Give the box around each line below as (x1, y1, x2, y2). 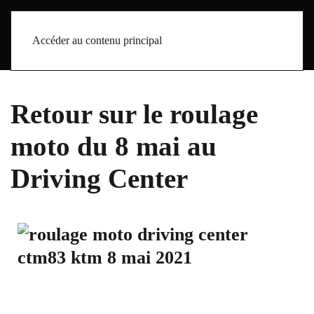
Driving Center (11, 163, 188, 193)
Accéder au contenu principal (32, 34, 162, 46)
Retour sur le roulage (11, 99, 258, 129)
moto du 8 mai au (11, 131, 217, 161)
